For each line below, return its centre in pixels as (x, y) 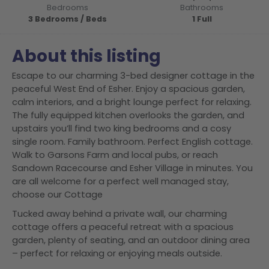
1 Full (202, 19)
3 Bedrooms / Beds (67, 19)
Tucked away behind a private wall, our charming (119, 214)
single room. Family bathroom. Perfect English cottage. (132, 142)
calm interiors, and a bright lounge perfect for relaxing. (132, 102)
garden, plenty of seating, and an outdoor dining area (131, 240)
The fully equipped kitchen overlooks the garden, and (128, 115)
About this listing (86, 56)
